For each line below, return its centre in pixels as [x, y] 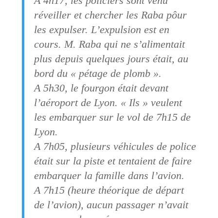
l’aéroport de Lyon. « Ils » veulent [108, 102]
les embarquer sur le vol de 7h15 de [112, 117]
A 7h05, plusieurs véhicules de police [115, 146]
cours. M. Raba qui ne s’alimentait [109, 44]
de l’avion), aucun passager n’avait [111, 204]
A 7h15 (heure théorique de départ [109, 190]
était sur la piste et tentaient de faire [113, 161]
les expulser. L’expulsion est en [101, 29]
